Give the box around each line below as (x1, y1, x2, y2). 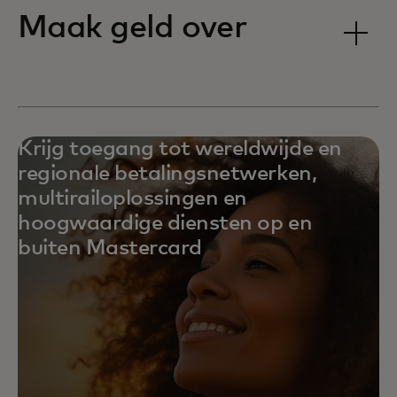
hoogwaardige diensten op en (18, 212, 313, 234)
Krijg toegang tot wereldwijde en (18, 137, 342, 160)
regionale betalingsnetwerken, (18, 162, 317, 184)
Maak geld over (18, 12, 246, 44)
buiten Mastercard (18, 237, 202, 259)
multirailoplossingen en (18, 187, 247, 209)
